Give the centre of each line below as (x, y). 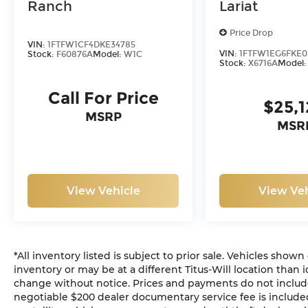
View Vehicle (103, 191)
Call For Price (103, 98)
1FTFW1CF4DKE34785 (91, 45)
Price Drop (252, 33)
